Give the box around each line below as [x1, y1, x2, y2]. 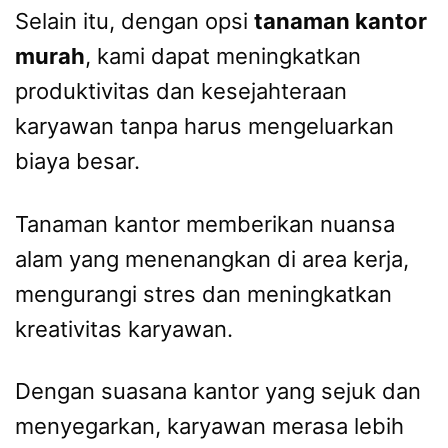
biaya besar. [15, 148, 140, 175]
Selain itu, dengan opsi [15, 8, 254, 35]
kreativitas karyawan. [15, 315, 233, 342]
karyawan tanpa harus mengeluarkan [15, 113, 394, 140]
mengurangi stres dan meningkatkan [15, 280, 392, 307]
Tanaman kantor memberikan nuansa [15, 210, 395, 237]
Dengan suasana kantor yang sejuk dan [15, 378, 421, 405]
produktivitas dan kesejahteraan [15, 78, 347, 105]
